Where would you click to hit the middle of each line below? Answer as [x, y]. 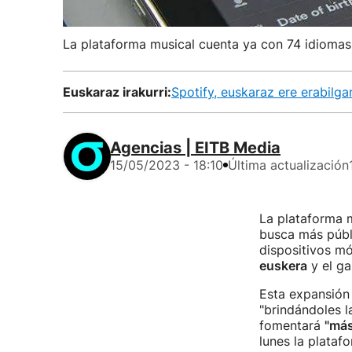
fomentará [291, 325]
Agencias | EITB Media [195, 148]
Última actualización [288, 165]
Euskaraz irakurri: [117, 92]
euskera [283, 266]
